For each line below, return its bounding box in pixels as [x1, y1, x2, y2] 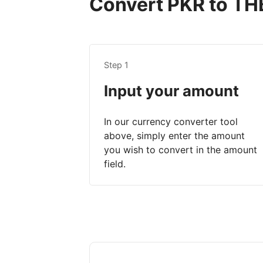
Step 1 [104, 60, 129, 70]
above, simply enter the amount [104, 130, 245, 142]
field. [104, 158, 126, 170]
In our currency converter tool [104, 116, 238, 128]
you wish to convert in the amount [104, 144, 257, 156]
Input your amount [104, 82, 239, 100]
